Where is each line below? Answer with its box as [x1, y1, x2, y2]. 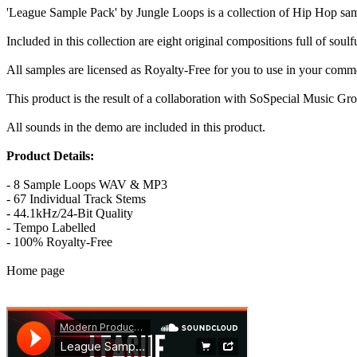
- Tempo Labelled [6, 220, 96, 234]
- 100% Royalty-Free [6, 234, 112, 249]
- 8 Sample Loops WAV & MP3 [6, 177, 167, 191]
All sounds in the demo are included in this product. [6, 120, 265, 134]
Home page [6, 263, 65, 277]
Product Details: [6, 148, 94, 163]
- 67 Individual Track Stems [6, 191, 146, 206]
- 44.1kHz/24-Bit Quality [6, 206, 133, 220]
